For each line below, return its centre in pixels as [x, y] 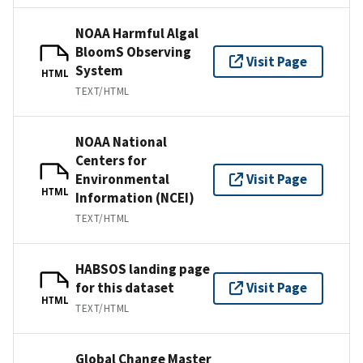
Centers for [111, 160]
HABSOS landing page [143, 269]
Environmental [122, 179]
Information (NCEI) [135, 197]
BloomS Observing [133, 51]
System [99, 70]
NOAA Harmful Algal [137, 33]
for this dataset [125, 287]
